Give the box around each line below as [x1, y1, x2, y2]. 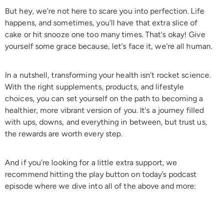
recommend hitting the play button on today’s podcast [5, 169, 197, 179]
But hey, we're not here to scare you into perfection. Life [5, 6, 204, 16]
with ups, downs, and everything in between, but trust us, [5, 117, 207, 127]
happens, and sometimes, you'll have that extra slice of [5, 18, 198, 27]
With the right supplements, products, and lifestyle [5, 82, 184, 91]
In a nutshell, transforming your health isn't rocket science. [5, 70, 211, 80]
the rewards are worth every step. [5, 129, 123, 138]
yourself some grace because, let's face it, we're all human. [5, 41, 213, 51]
